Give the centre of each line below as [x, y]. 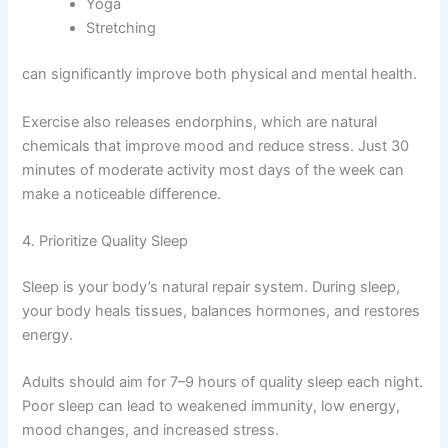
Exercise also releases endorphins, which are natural [200, 121]
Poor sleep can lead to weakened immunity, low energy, [211, 406]
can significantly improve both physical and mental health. [220, 74]
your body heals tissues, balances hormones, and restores [221, 310]
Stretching [121, 28]
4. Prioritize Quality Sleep [105, 241]
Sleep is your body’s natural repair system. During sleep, [211, 286]
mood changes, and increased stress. [151, 430]
